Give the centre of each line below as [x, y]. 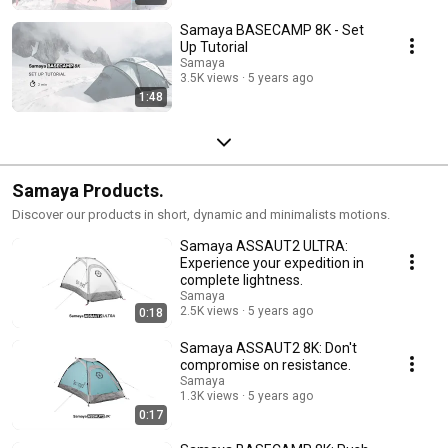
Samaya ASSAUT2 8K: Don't [252, 347]
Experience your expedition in [272, 262]
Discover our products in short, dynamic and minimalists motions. [201, 214]
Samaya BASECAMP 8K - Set [272, 29]
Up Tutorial [214, 46]
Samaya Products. [88, 190]
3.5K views [209, 77]
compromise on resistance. [265, 364]
